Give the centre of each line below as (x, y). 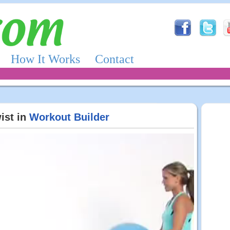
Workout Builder (69, 117)
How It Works (45, 59)
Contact (114, 59)
